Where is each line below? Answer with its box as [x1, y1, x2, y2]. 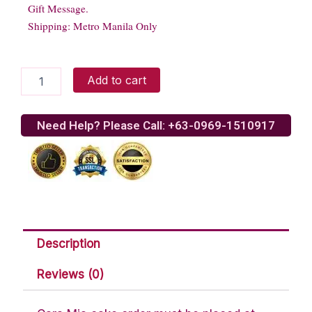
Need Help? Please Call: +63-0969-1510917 [37, 118, 275, 132]
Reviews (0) [37, 267, 104, 282]
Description [37, 237, 101, 251]
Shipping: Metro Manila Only [28, 18, 157, 33]
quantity [20, 95, 56, 107]
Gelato [20, 81, 50, 93]
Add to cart [87, 72, 147, 87]
